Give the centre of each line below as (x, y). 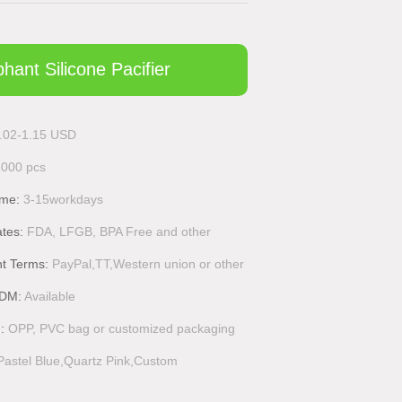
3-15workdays (63, 199)
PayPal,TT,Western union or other (148, 264)
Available (50, 296)
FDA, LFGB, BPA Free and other (119, 232)
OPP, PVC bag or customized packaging (122, 328)
